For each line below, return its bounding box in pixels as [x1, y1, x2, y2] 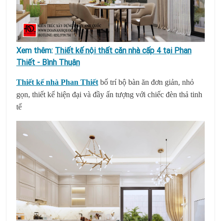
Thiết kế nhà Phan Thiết [16, 77, 98, 86]
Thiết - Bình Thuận [16, 57, 80, 67]
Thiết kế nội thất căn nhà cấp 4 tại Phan [55, 45, 191, 55]
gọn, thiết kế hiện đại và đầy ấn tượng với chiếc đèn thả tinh [16, 90, 202, 99]
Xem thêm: [16, 45, 55, 55]
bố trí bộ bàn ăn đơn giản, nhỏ [100, 77, 194, 86]
